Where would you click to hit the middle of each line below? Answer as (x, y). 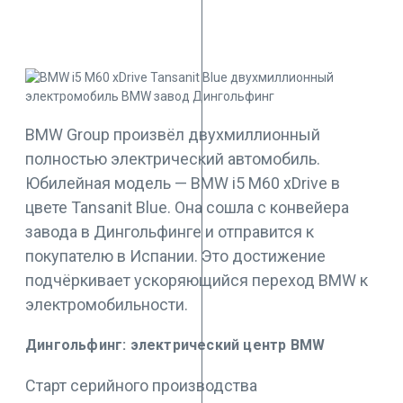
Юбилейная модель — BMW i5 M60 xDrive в (183, 184)
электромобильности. (107, 305)
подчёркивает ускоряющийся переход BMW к (197, 281)
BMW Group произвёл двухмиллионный (173, 135)
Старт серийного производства (141, 385)
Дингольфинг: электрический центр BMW (175, 345)
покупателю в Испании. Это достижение (175, 256)
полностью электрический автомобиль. (173, 159)
